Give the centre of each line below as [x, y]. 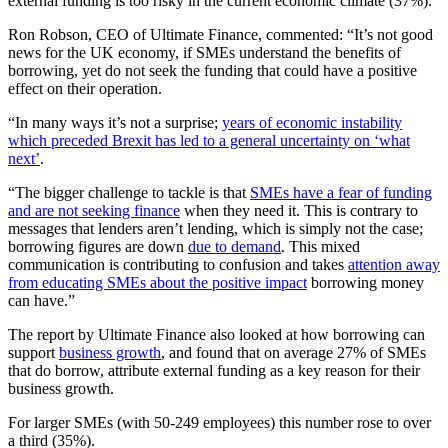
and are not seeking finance [94, 211]
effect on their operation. [85, 89]
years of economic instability [312, 123]
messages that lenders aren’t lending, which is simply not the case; [215, 229]
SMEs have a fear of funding [341, 193]
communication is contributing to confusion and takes [178, 265]
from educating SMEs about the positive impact [157, 283]
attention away [394, 265]
